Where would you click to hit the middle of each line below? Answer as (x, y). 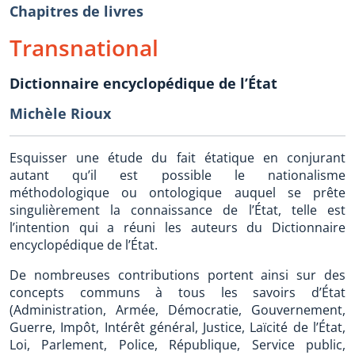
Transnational (84, 48)
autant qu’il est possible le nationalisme (177, 175)
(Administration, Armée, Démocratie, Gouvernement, (177, 310)
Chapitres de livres (76, 11)
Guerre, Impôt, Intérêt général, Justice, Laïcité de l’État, (177, 327)
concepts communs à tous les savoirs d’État (177, 292)
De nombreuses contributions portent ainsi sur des (177, 275)
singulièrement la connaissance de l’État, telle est (177, 210)
